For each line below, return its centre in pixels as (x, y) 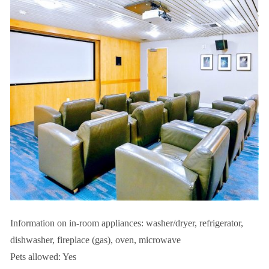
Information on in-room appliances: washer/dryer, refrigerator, (127, 223)
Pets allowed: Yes (43, 256)
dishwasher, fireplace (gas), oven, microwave (95, 240)
